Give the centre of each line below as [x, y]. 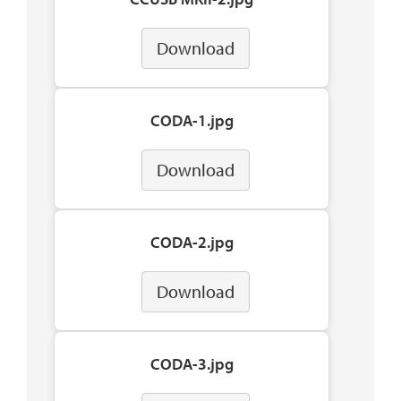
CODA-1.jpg [192, 121]
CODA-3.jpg [192, 364]
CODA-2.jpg [192, 243]
